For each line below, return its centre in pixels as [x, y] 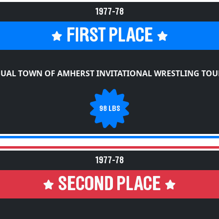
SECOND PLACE [109, 184]
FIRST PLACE [109, 36]
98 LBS [109, 108]
